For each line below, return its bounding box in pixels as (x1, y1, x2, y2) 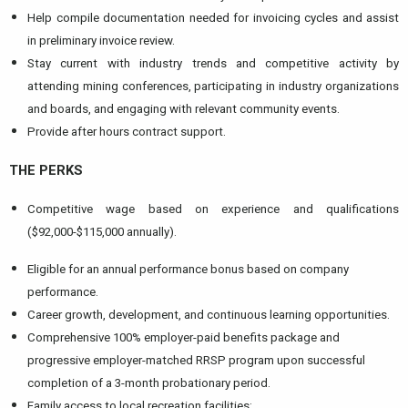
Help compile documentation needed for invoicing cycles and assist (27, 10, 399, 25)
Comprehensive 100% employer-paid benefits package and (27, 330, 340, 344)
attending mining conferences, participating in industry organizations (27, 78, 399, 93)
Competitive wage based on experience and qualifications (27, 201, 399, 216)
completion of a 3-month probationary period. (27, 375, 270, 390)
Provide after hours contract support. (27, 124, 226, 138)
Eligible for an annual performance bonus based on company (27, 261, 349, 276)
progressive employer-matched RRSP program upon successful (27, 352, 365, 367)
